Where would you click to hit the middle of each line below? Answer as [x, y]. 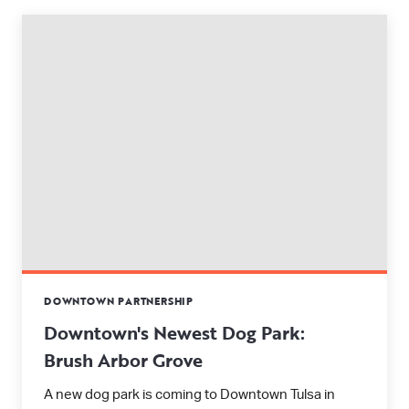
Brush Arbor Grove [123, 360]
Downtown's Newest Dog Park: [174, 332]
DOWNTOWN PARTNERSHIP [119, 301]
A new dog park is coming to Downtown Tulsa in [189, 395]
